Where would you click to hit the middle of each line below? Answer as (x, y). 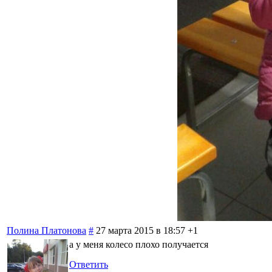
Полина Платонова (46, 230)
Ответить (89, 264)
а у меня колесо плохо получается (139, 244)
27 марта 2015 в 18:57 (141, 230)
